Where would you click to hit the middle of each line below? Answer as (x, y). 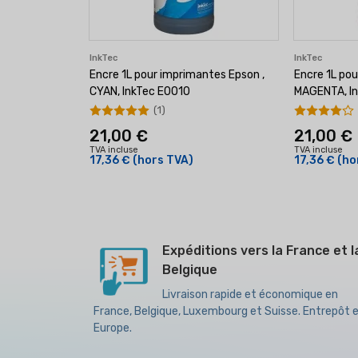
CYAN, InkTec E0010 (140, 91)
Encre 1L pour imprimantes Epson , (177, 75)
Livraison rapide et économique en (250, 294)
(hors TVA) (163, 160)
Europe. (113, 328)
